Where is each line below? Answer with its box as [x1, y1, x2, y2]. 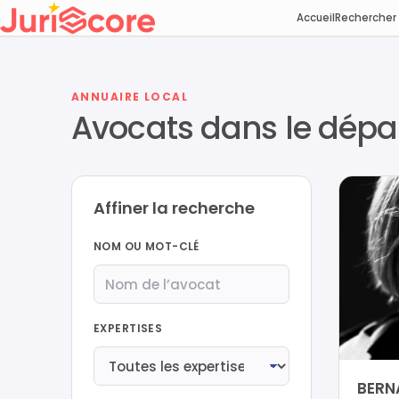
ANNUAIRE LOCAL [71, 89, 189, 104]
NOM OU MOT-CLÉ [94, 239, 199, 254]
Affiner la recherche [94, 197, 255, 219]
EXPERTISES [94, 321, 163, 336]
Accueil [296, 11, 335, 25]
